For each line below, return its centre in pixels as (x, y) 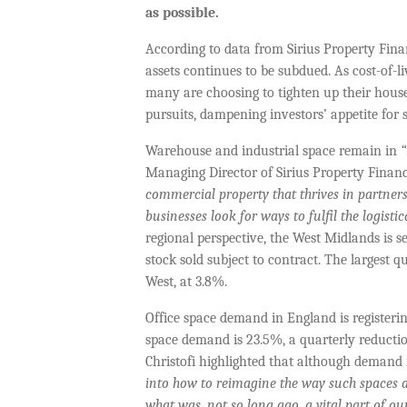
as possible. (184, 13)
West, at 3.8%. (186, 282)
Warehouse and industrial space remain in (273, 151)
